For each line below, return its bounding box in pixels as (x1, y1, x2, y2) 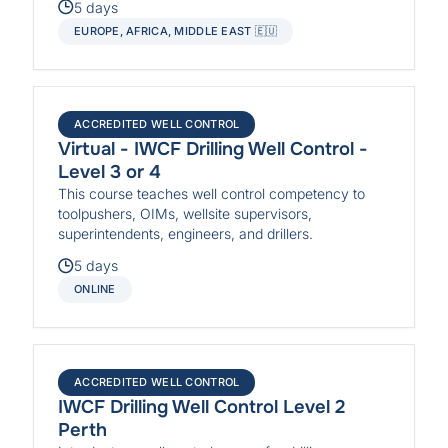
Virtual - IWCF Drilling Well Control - (58, 136, 369, 161)
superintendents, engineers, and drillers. (58, 224, 314, 242)
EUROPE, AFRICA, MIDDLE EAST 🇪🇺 (74, 23, 278, 38)
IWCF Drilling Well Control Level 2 (58, 395, 346, 420)
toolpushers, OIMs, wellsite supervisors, (58, 204, 313, 222)
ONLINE (74, 282, 116, 297)
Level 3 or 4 (58, 159, 162, 184)
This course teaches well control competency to (58, 184, 366, 202)
